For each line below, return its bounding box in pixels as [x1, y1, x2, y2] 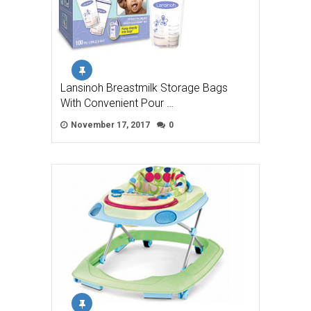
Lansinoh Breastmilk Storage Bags [60, 81, 228, 94]
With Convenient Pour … [60, 96, 174, 110]
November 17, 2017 [69, 120, 150, 130]
